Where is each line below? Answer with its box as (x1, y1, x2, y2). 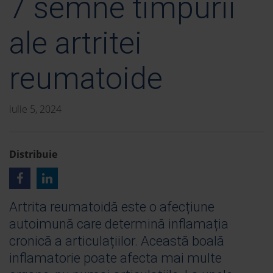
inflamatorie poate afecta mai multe (9, 250, 222, 266)
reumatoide (9, 61, 163, 97)
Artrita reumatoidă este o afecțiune (9, 199, 214, 215)
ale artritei (9, 26, 142, 62)
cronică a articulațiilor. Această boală (9, 233, 224, 249)
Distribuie (9, 147, 57, 161)
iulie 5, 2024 (9, 102, 62, 116)
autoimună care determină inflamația (9, 216, 229, 232)
